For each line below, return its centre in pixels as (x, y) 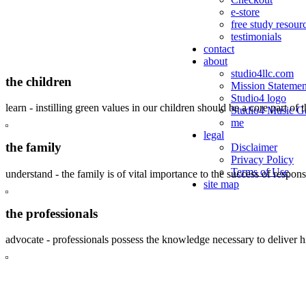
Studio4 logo (259, 98)
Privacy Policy (262, 159)
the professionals (52, 213)
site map (221, 184)
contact (219, 49)
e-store (245, 12)
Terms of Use (260, 172)
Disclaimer (254, 147)
